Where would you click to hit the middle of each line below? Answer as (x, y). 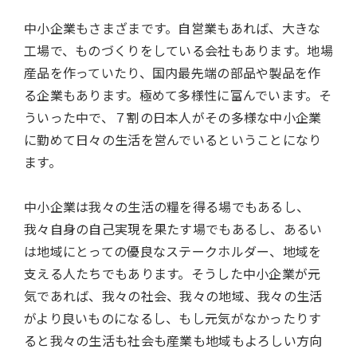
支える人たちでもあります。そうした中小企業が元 (173, 273)
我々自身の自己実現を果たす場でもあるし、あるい (173, 228)
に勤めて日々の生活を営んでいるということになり (173, 139)
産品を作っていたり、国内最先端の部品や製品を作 (173, 72)
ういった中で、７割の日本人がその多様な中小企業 (173, 117)
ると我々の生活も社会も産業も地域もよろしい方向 (173, 340)
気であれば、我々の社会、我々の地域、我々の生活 (173, 295)
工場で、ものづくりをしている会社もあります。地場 (178, 50)
